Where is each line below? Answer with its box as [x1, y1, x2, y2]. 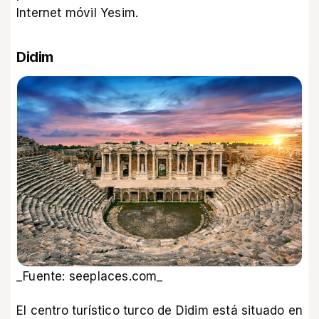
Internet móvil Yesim [16, 5, 135, 20]
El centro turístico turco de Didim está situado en [16, 303, 303, 318]
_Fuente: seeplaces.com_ [16, 268, 163, 283]
